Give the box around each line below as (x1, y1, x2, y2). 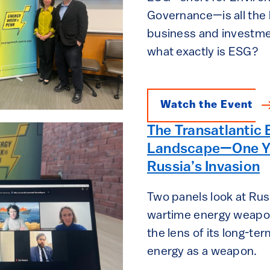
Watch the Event (160, 99, 253, 111)
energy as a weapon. (146, 245, 257, 258)
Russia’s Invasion (146, 160, 260, 175)
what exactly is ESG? (146, 46, 259, 58)
